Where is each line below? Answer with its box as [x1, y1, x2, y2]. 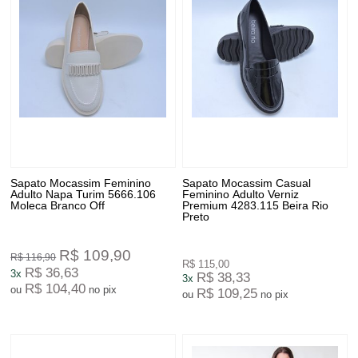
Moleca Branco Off [10, 199, 105, 212]
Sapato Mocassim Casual [182, 177, 312, 189]
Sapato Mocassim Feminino [10, 177, 152, 189]
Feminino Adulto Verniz [182, 188, 300, 201]
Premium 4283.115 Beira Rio [182, 199, 329, 212]
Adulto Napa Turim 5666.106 [10, 188, 157, 201]
